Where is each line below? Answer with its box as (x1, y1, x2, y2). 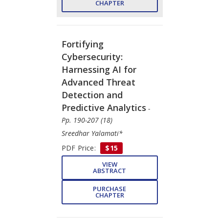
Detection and (61, 88, 123, 101)
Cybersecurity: (61, 50, 123, 63)
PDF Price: (61, 143, 98, 153)
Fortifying (61, 38, 104, 50)
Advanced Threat (61, 76, 135, 88)
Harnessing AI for (61, 63, 136, 75)
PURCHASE (93, 184, 126, 193)
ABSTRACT (93, 166, 126, 175)
